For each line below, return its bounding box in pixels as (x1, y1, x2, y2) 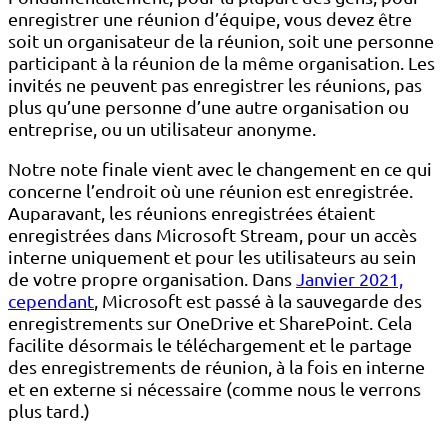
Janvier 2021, (296, 267, 403, 289)
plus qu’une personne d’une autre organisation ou (8, 95, 409, 117)
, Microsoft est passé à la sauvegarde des (94, 289, 422, 311)
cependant (8, 289, 94, 311)
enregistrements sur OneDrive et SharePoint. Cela (8, 311, 412, 333)
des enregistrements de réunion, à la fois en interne (8, 355, 425, 377)
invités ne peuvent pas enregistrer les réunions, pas (8, 73, 422, 95)
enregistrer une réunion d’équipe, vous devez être (8, 7, 412, 29)
